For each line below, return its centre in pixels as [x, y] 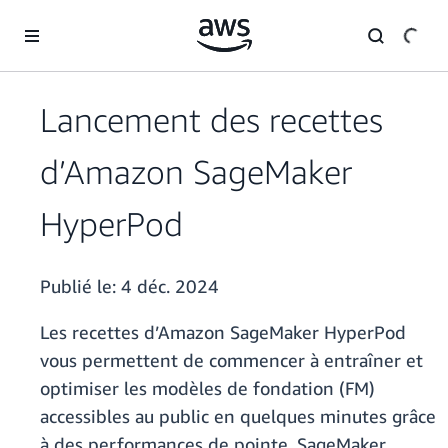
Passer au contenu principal [94, 19]
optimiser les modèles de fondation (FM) [207, 388]
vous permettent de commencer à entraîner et [231, 360]
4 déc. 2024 [170, 286]
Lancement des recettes [211, 120]
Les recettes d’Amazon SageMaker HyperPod [223, 332]
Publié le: [80, 286]
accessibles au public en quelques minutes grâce [238, 416]
